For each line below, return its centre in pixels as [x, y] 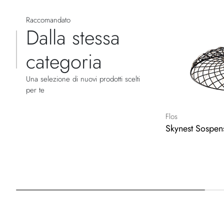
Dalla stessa [73, 38]
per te [35, 90]
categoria [64, 62]
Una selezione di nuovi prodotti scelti [83, 79]
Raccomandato [48, 20]
